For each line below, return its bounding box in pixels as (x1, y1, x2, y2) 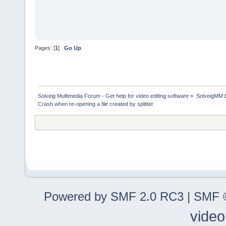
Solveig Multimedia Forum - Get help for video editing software (38, 92, 189, 99)
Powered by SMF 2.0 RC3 (44, 189, 184, 203)
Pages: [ (35, 45, 55, 51)
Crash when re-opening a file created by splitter (38, 100, 154, 107)
